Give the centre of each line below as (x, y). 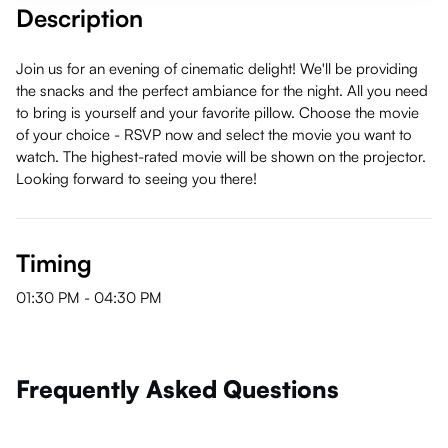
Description (79, 18)
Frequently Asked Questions (177, 389)
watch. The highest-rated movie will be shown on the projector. (221, 156)
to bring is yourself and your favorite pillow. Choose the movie (217, 112)
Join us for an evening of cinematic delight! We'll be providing (217, 68)
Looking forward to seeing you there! (136, 178)
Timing (54, 263)
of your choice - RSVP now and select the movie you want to (214, 134)
